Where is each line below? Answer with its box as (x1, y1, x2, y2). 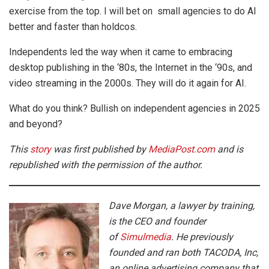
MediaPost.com (148, 143, 215, 155)
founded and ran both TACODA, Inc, (109, 246, 258, 258)
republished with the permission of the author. (9, 159, 202, 171)
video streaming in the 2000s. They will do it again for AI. (9, 77, 246, 89)
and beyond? (9, 118, 62, 130)
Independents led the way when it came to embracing (9, 46, 232, 58)
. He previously (171, 231, 233, 243)
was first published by (51, 143, 148, 155)
